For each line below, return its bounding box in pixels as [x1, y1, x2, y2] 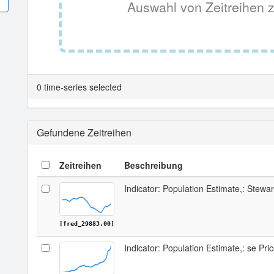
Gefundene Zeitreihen [37, 125, 131, 139]
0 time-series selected [37, 81, 122, 93]
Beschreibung [124, 159, 183, 171]
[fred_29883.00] [59, 220, 114, 227]
